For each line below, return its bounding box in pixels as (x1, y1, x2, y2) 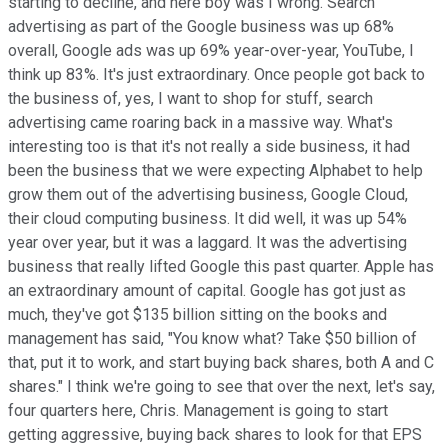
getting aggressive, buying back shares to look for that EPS (8, 424, 422, 444)
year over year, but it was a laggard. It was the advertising (8, 232, 407, 252)
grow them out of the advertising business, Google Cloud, (8, 184, 408, 204)
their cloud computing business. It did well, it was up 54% (8, 208, 407, 228)
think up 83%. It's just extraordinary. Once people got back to (8, 64, 425, 84)
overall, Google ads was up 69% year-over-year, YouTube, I (8, 40, 414, 60)
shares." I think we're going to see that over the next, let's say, (8, 376, 435, 396)
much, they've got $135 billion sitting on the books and (8, 304, 387, 324)
